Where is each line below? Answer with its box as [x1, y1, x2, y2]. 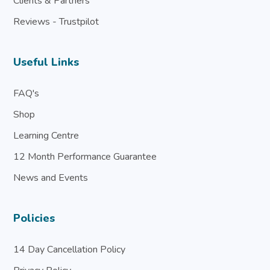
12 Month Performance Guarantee [13, 149, 157, 163]
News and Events [13, 171, 89, 184]
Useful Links [13, 54, 80, 69]
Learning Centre [13, 128, 80, 142]
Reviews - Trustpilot [13, 14, 99, 28]
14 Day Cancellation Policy [13, 242, 126, 256]
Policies [13, 210, 55, 225]
